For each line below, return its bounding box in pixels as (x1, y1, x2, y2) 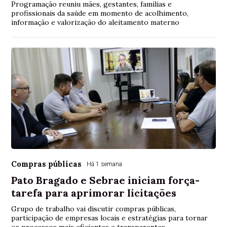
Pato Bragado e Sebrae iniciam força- (11, 173, 200, 186)
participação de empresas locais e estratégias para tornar (11, 213, 208, 222)
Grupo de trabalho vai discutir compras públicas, (11, 204, 176, 213)
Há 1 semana (87, 160, 123, 168)
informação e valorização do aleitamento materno (11, 17, 180, 27)
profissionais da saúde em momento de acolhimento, (11, 8, 189, 18)
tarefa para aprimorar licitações (11, 186, 177, 199)
